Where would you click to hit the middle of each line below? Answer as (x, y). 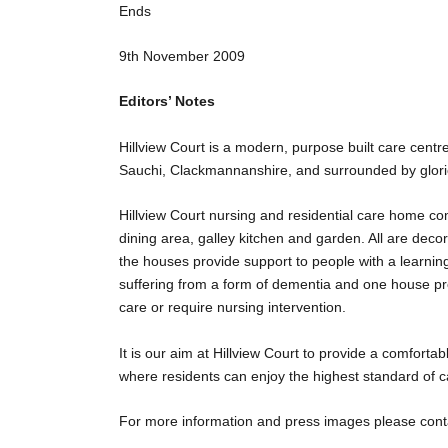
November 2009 (191, 56)
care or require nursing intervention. (232, 307)
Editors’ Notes (166, 101)
